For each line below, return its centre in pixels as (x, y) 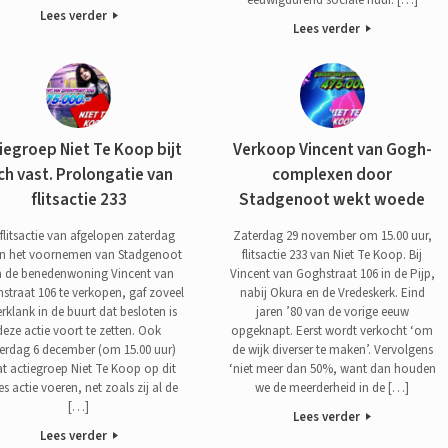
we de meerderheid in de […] (332, 387)
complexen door (332, 175)
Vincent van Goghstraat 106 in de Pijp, (332, 273)
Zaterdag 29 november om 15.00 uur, (332, 235)
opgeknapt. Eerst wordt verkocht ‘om (332, 330)
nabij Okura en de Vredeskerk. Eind (332, 292)
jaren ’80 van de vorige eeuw (332, 311)
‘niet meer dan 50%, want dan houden (332, 368)
